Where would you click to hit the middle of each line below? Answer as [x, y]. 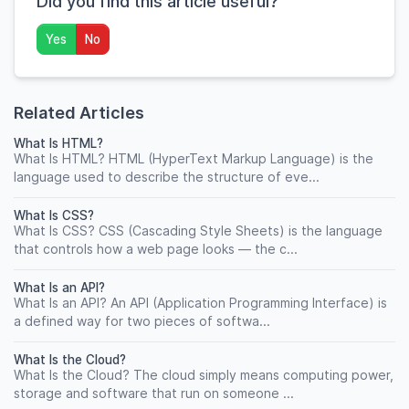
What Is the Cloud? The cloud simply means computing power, [204, 375]
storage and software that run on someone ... [154, 393]
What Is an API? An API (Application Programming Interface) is [200, 303]
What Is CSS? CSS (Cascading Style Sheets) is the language [198, 231]
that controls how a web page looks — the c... [156, 249]
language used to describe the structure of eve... [167, 177]
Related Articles [79, 113]
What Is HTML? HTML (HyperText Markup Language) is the [194, 158]
